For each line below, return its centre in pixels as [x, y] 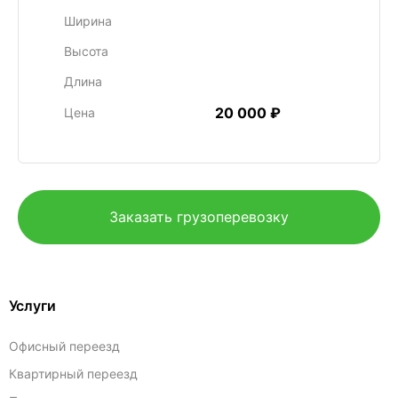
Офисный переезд [64, 346]
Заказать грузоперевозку [199, 217]
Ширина [88, 21]
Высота [86, 51]
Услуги [32, 306]
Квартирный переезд [73, 374]
